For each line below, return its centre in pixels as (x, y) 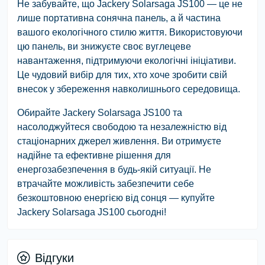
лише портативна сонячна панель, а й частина (119, 18)
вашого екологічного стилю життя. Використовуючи (130, 32)
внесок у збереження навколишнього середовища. (129, 89)
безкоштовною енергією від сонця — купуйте (116, 198)
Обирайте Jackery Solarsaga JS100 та (100, 112)
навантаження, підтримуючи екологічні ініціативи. (127, 60)
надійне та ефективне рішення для (94, 155)
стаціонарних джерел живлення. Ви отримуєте (119, 141)
